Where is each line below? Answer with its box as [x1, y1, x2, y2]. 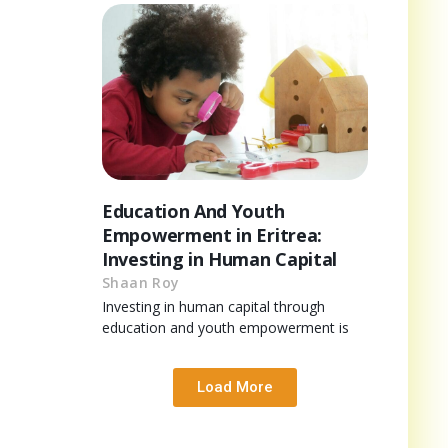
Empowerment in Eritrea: [102, 222, 323, 247]
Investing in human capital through [102, 296, 325, 316]
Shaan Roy [102, 272, 180, 292]
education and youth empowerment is [102, 317, 349, 337]
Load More [197, 377, 273, 396]
